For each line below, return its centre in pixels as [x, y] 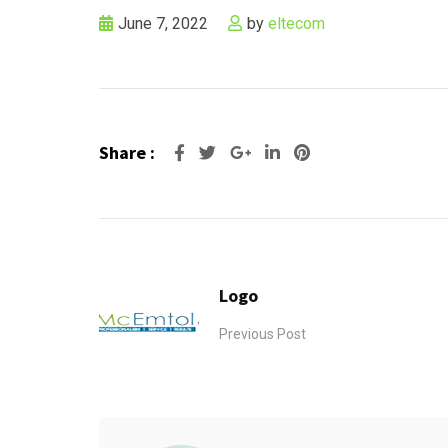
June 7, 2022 [165, 23]
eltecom [296, 23]
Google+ [286, 152]
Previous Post [262, 333]
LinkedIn [314, 152]
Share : [127, 152]
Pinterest [343, 152]
